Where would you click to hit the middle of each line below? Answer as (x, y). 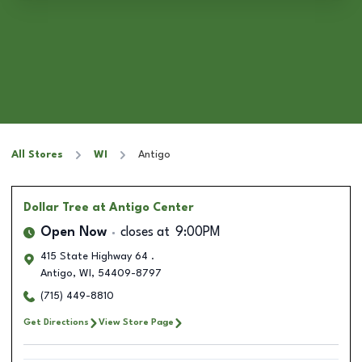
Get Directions (56, 322)
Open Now (74, 233)
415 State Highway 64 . (97, 257)
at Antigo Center (143, 208)
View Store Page (136, 322)
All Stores (37, 155)
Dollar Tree (56, 208)
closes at (145, 233)
